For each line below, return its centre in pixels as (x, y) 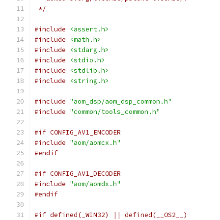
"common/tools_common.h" (115, 112)
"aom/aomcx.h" (95, 143)
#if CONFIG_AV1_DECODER (78, 174)
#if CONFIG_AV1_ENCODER (78, 132)
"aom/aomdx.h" (95, 184)
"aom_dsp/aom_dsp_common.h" (121, 101)
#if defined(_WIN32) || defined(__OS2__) (111, 215)
